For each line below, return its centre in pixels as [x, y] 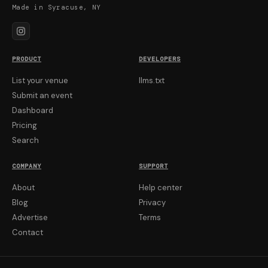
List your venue [40, 80]
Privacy [152, 202]
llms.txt [152, 80]
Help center [161, 188]
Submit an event [42, 95]
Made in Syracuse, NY [57, 7]
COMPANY [27, 166]
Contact [28, 232]
